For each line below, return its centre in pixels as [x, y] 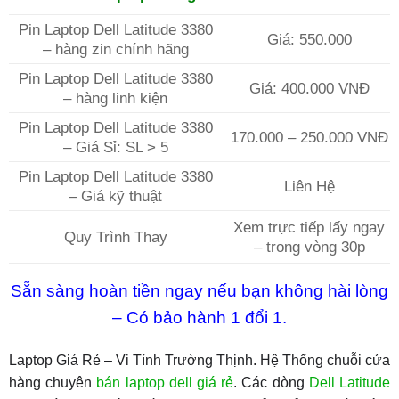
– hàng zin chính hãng [115, 49]
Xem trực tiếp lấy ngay [309, 227]
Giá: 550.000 [309, 39]
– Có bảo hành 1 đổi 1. [199, 317]
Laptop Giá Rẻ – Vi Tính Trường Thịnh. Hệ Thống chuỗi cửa [199, 361]
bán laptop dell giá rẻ [165, 383]
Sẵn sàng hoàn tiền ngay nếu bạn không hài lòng [199, 290]
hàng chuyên [53, 383]
